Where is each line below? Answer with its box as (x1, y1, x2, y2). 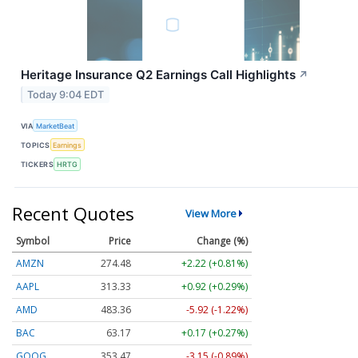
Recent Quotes (12, 201, 134, 225)
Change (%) (197, 234, 248, 249)
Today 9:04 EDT (27, 88, 105, 101)
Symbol (16, 234, 50, 249)
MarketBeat (36, 121, 75, 130)
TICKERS (21, 160, 54, 169)
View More (185, 206, 237, 221)
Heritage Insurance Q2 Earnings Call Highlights (21, 67, 296, 83)
